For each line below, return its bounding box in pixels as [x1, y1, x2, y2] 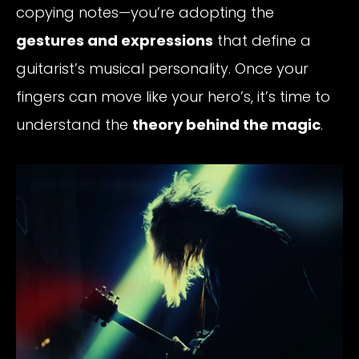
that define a [213, 30, 311, 51]
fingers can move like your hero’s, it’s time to [16, 87, 330, 107]
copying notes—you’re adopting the [16, 2, 274, 23]
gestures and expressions [16, 30, 213, 51]
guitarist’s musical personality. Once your [16, 58, 309, 79]
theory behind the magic [132, 115, 321, 135]
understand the [16, 115, 132, 135]
